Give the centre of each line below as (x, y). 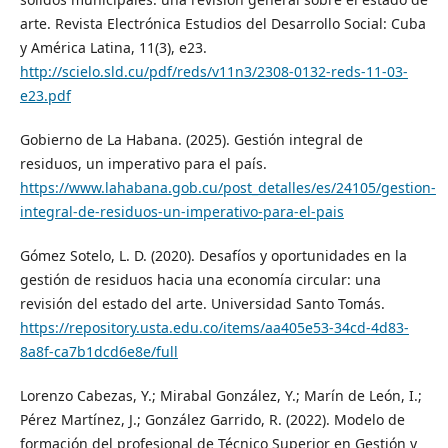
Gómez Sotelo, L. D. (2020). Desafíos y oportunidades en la (213, 255)
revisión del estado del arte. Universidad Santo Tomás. (202, 303)
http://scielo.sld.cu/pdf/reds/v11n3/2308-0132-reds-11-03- (213, 71)
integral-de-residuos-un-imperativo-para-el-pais (181, 211)
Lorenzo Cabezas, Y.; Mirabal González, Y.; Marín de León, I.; (220, 395)
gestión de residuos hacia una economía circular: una (200, 279)
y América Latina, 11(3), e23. (113, 47)
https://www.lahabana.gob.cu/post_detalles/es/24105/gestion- (227, 187)
